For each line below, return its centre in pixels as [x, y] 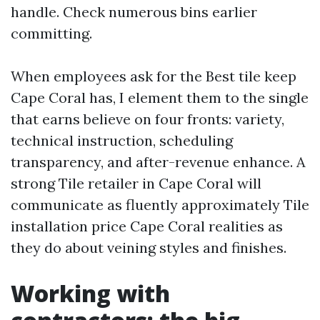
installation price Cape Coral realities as [147, 226]
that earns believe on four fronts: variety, [147, 119]
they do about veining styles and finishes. [149, 247]
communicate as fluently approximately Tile [160, 205]
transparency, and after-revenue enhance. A [158, 162]
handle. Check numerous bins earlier [134, 12]
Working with [90, 293]
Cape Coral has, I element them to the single [160, 97]
